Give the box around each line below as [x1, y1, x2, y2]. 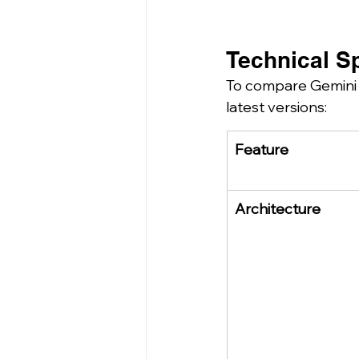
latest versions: [226, 98, 327, 116]
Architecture [235, 200, 321, 218]
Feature [235, 140, 288, 159]
